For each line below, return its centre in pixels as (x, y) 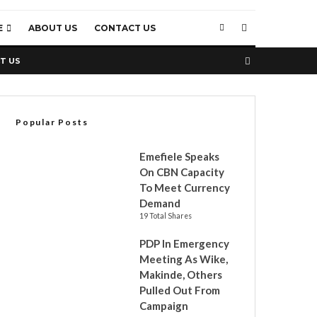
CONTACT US (125, 28)
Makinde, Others (181, 275)
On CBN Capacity (182, 172)
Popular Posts (52, 122)
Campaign (164, 306)
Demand (161, 203)
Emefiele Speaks (179, 156)
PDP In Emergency (184, 243)
